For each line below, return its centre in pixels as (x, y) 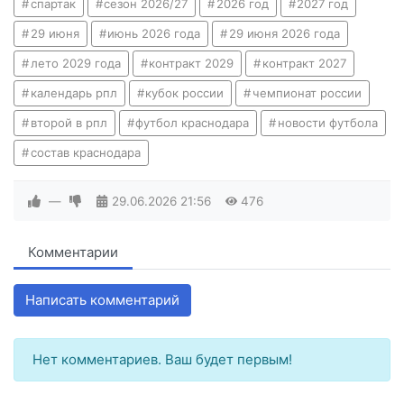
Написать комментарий (102, 299)
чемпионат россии (307, 92)
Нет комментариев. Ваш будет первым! (162, 359)
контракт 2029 (192, 63)
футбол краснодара (193, 122)
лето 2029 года (75, 63)
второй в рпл (69, 122)
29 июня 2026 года (284, 33)
